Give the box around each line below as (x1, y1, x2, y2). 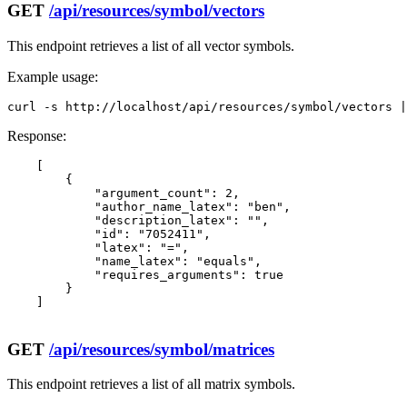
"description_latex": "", (7, 213, 269, 228)
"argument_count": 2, (7, 186, 240, 201)
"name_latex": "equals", (7, 254, 262, 269)
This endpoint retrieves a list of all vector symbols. (7, 38, 294, 55)
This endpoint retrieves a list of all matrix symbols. (7, 376, 295, 392)
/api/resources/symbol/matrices (49, 339, 274, 359)
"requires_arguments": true (7, 268, 283, 283)
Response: (7, 128, 66, 144)
